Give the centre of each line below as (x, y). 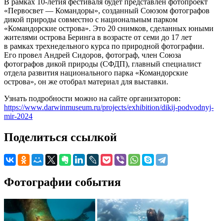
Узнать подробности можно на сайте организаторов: (92, 98)
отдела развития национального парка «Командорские (96, 73)
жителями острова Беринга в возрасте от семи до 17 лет (98, 37)
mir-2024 (18, 116)
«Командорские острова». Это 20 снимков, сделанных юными (109, 28)
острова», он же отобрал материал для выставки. (86, 81)
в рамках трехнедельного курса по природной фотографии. (104, 46)
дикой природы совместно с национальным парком (91, 19)
